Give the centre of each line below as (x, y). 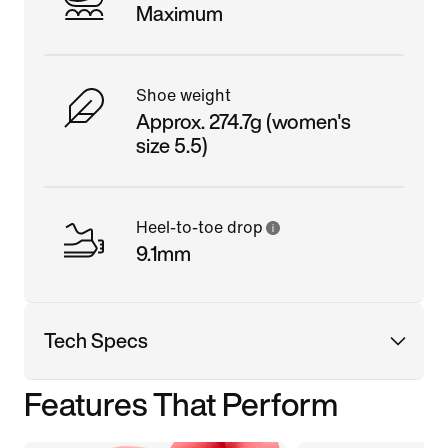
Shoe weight (183, 95)
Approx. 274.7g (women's (243, 121)
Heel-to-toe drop (199, 227)
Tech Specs (96, 340)
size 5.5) (172, 145)
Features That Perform (181, 403)
